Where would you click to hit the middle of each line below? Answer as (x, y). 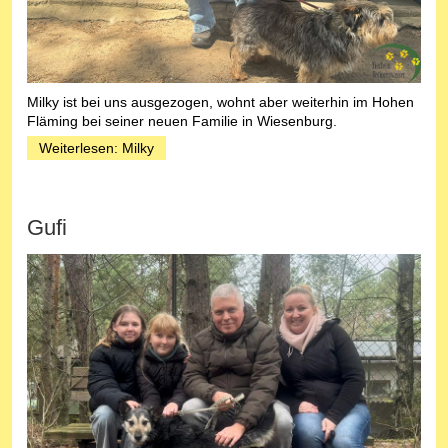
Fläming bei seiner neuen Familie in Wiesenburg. (182, 120)
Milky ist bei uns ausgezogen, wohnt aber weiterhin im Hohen (220, 101)
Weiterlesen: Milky (96, 147)
